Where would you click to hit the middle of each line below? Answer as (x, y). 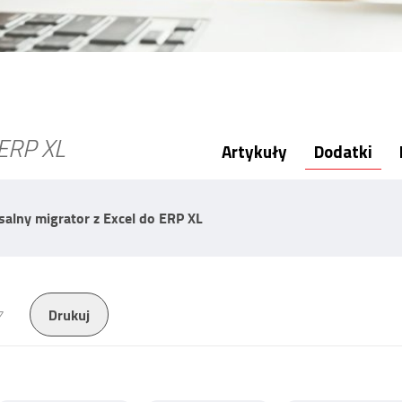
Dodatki (343, 151)
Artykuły (254, 151)
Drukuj (69, 315)
